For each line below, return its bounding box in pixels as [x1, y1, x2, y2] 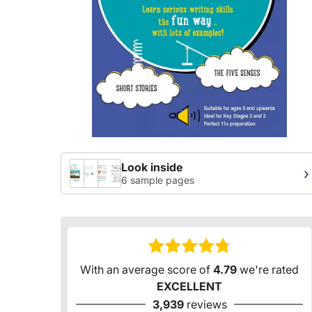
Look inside [121, 160, 182, 175]
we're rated [237, 263, 299, 277]
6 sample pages [121, 174, 194, 187]
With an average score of [80, 263, 213, 277]
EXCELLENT [157, 279, 222, 294]
